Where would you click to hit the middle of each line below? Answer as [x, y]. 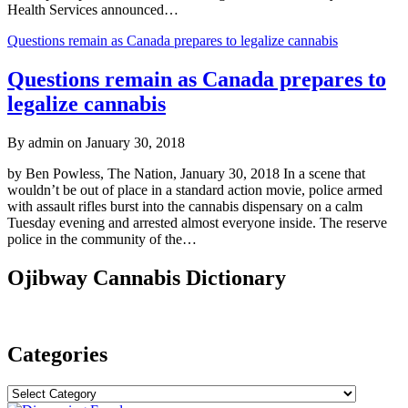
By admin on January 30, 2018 [96, 142]
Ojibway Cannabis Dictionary [147, 277]
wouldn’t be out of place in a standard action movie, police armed [195, 189]
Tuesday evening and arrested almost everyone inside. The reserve [197, 222]
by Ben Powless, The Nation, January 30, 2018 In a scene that [186, 173]
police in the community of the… [102, 239]
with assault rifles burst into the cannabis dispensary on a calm [185, 206]
